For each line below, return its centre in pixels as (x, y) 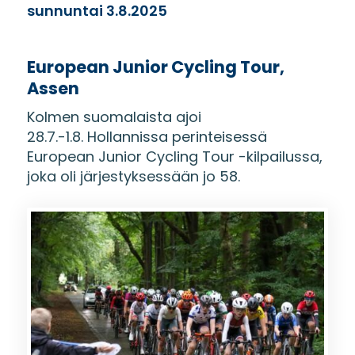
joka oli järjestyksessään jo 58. (133, 176)
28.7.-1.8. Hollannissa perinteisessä (147, 137)
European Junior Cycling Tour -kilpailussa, (174, 157)
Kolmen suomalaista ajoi (114, 117)
